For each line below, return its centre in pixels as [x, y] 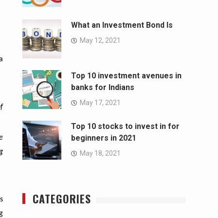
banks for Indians [103, 88]
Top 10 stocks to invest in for [125, 127]
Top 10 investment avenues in [126, 76]
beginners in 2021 [104, 138]
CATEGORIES [62, 199]
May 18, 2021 [100, 154]
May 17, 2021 [100, 103]
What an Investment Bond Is [122, 25]
